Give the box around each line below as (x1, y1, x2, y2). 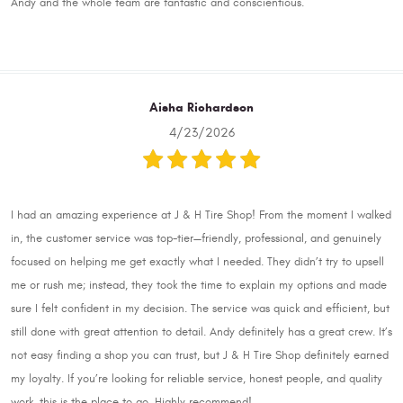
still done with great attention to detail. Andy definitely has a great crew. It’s (11, 325, 392, 340)
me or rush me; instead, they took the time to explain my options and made (11, 278, 387, 293)
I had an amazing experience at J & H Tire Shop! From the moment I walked (11, 208, 391, 223)
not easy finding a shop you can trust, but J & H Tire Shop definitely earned (11, 348, 389, 363)
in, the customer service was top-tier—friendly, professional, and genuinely (11, 231, 381, 246)
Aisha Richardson (149, 99, 254, 116)
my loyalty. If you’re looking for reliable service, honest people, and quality (11, 372, 382, 387)
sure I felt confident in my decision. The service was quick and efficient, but (11, 301, 390, 317)
